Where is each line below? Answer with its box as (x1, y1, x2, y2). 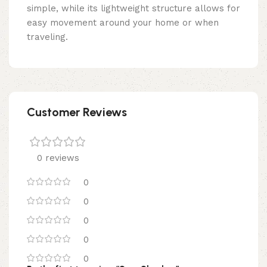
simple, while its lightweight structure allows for (27, 2, 240, 14)
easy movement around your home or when (27, 17, 219, 28)
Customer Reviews (27, 104, 127, 119)
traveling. (27, 31, 68, 42)
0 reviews (36, 152, 79, 163)
